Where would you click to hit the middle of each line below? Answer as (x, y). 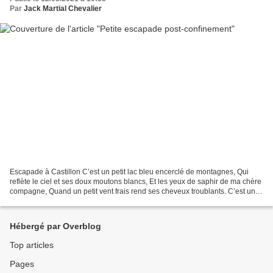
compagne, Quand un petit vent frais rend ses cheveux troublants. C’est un (133, 191)
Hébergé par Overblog (55, 226)
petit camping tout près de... (55, 201)
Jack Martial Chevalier (63, 9)
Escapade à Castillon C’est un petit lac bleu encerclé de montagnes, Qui (129, 172)
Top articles (32, 245)
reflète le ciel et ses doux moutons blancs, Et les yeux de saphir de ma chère (136, 181)
